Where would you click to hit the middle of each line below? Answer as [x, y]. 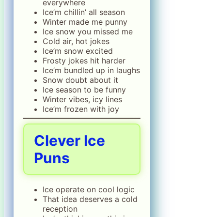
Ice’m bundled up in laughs [91, 70]
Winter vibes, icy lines [82, 99]
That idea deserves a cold [90, 199]
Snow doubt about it [80, 80]
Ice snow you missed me [88, 31]
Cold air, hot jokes [76, 41]
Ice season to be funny [84, 89]
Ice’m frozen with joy [81, 109]
